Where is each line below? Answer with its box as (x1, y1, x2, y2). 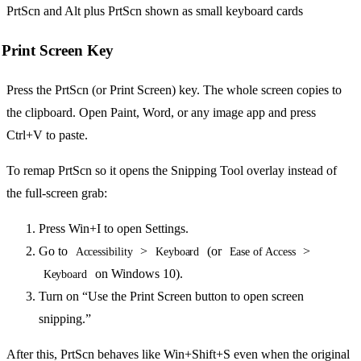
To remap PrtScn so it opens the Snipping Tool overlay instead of (6, 163, 337, 177)
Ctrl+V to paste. (6, 127, 88, 142)
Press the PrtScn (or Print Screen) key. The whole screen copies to (6, 82, 342, 97)
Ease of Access (229, 245, 296, 258)
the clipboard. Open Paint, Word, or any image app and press (6, 105, 316, 119)
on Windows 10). (91, 266, 183, 280)
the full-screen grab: (6, 185, 107, 200)
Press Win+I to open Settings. (39, 221, 189, 235)
